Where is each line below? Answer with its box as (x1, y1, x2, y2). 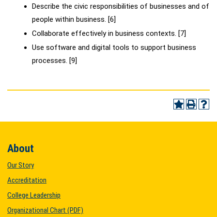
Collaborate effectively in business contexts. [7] (32, 29, 186, 38)
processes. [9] (32, 56, 77, 65)
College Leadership (7, 191, 61, 200)
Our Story (7, 161, 34, 170)
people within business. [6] (32, 15, 116, 24)
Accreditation (7, 176, 46, 185)
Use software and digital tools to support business (32, 43, 196, 52)
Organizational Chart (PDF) (7, 206, 83, 215)
